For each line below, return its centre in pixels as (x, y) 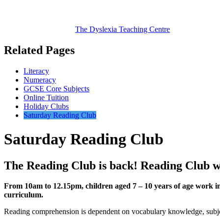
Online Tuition (46, 97)
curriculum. (24, 195)
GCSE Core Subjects (56, 88)
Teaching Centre (143, 29)
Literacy (36, 71)
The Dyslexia (96, 29)
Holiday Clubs (46, 106)
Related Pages (39, 50)
